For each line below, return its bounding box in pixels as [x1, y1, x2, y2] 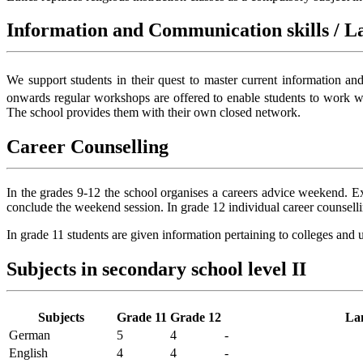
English [9, 345, 48, 360]
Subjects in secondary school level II [6, 258, 306, 280]
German [9, 327, 50, 342]
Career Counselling [6, 135, 169, 157]
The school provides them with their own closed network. [6, 105, 301, 120]
